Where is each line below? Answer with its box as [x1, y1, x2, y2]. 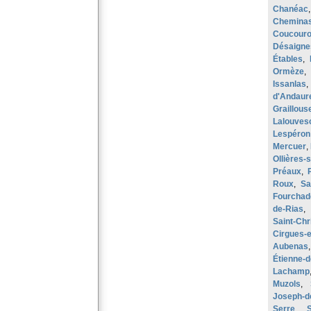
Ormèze [273, 67, 304, 76]
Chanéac [273, 4, 308, 14]
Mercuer [273, 142, 306, 151]
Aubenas [273, 242, 308, 251]
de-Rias [273, 204, 303, 214]
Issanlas [273, 79, 306, 89]
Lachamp [273, 267, 310, 276]
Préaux [273, 167, 301, 176]
